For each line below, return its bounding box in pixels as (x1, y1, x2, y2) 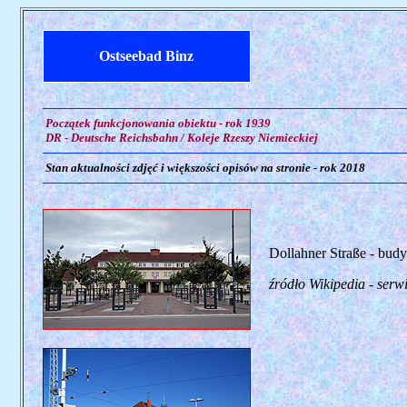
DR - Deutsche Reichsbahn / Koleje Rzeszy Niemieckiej (42, 131, 318, 144)
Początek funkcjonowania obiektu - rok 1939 (42, 116, 271, 130)
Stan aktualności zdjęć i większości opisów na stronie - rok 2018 (42, 161, 365, 174)
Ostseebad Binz (99, 48, 194, 64)
